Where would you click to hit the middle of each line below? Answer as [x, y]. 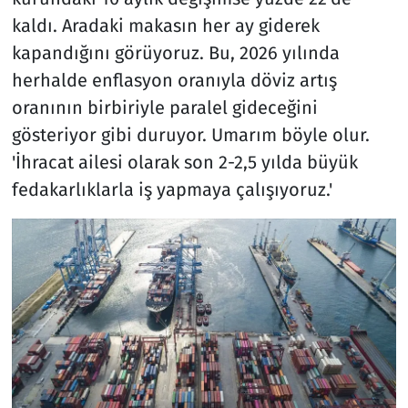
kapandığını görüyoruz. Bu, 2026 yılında [175, 53]
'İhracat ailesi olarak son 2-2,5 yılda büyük [184, 163]
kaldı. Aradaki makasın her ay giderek [165, 26]
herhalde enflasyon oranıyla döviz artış [174, 81]
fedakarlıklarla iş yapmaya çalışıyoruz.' [172, 190]
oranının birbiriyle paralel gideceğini [164, 108]
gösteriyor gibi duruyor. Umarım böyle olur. [190, 135]
